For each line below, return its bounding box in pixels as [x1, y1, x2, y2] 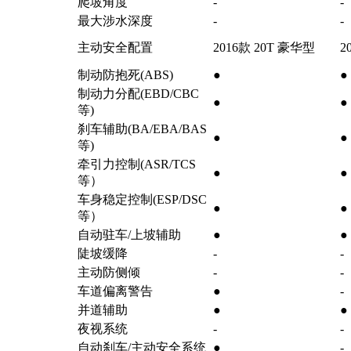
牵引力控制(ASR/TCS [77, 157, 196, 172]
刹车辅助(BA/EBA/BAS [77, 122, 207, 136]
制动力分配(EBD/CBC [77, 87, 199, 101]
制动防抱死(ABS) [77, 68, 173, 82]
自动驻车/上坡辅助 [77, 228, 181, 242]
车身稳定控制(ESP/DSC [77, 193, 207, 207]
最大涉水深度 [77, 14, 153, 28]
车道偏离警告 [77, 284, 153, 299]
